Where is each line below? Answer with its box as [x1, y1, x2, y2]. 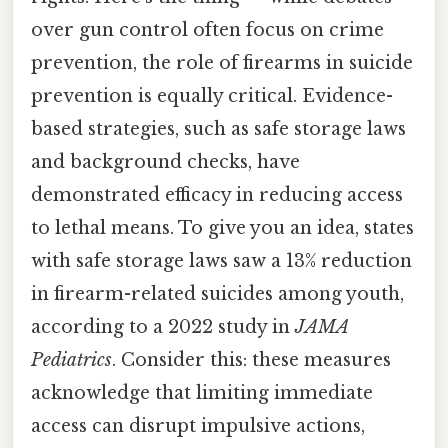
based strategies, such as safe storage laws [31, 117, 406, 140]
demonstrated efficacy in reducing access [31, 183, 403, 206]
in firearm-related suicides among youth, [31, 282, 404, 305]
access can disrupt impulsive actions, [31, 414, 365, 437]
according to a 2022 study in [31, 315, 295, 338]
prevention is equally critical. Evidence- [31, 84, 393, 107]
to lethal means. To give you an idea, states [31, 216, 414, 239]
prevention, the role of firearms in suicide [31, 51, 413, 74]
